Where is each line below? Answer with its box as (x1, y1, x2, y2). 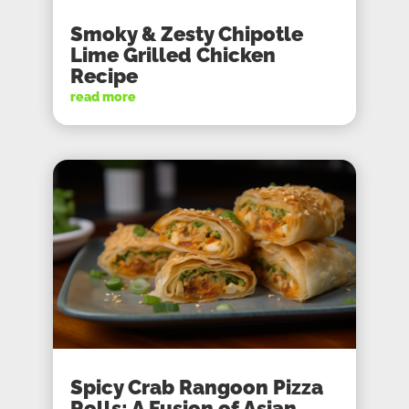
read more (70, 89, 137, 104)
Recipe (70, 63, 139, 88)
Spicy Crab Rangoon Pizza (70, 375, 324, 400)
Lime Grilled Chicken (70, 42, 277, 67)
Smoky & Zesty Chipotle (70, 21, 304, 46)
